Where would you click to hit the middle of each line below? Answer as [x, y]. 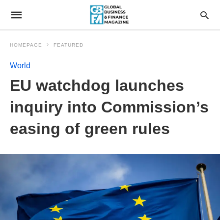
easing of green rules [90, 129]
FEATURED [69, 45]
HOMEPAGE [26, 45]
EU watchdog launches [97, 85]
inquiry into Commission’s [109, 107]
